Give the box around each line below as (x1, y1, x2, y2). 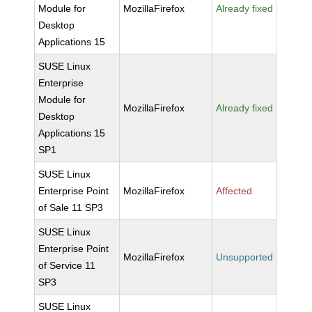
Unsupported (216, 251, 274, 263)
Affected (216, 185, 253, 196)
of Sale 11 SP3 (38, 202, 104, 213)
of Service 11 (38, 260, 96, 271)
